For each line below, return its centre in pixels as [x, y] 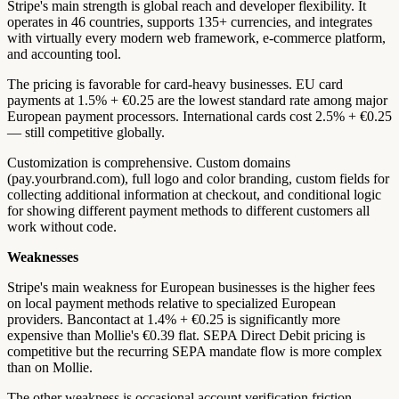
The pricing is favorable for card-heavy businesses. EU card [175, 84]
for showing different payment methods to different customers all [188, 210]
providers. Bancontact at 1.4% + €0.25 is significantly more [174, 319]
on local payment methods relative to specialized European [171, 303]
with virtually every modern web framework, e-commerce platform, [196, 37]
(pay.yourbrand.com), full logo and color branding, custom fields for [198, 178]
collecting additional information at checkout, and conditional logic [194, 194]
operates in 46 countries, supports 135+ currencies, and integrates [190, 21]
